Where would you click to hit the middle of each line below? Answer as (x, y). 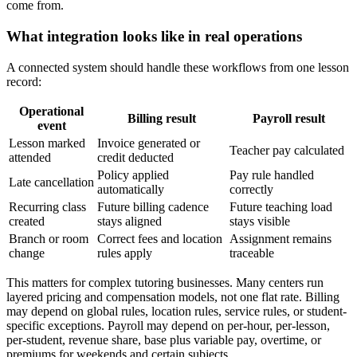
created (27, 221)
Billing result (162, 118)
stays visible (260, 221)
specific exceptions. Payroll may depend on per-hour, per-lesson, (168, 325)
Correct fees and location (160, 238)
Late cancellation (51, 182)
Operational (51, 111)
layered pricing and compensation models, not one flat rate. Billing (173, 296)
